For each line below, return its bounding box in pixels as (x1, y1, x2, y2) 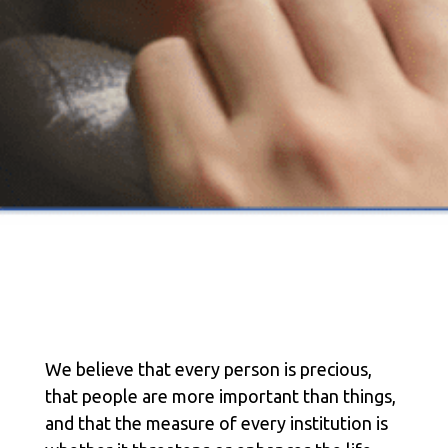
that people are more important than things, (44, 386, 396, 406)
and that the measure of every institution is (44, 413, 388, 433)
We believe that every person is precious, (44, 359, 372, 379)
